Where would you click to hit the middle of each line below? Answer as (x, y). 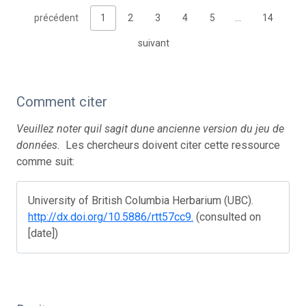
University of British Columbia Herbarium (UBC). (141, 200)
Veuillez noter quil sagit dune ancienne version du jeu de (150, 128)
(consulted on (227, 217)
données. (40, 145)
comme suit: (45, 161)
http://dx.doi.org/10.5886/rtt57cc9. (111, 217)
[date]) (43, 233)
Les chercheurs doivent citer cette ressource (171, 145)
